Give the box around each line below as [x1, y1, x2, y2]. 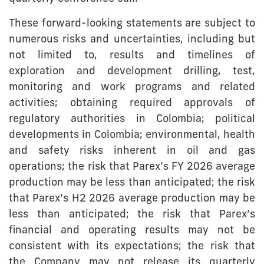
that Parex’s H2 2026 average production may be [9, 193, 255, 205]
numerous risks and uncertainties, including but [9, 34, 255, 46]
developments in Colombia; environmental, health [9, 130, 255, 141]
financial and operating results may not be [9, 225, 255, 237]
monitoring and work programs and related [9, 82, 255, 94]
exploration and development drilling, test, [9, 66, 255, 78]
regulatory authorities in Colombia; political [9, 114, 255, 126]
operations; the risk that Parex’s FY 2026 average [9, 161, 255, 173]
